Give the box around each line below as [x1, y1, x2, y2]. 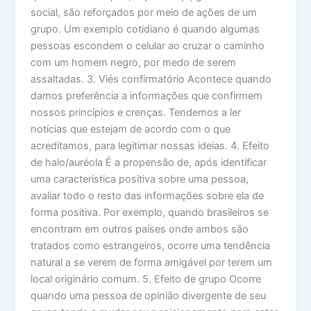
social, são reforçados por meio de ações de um [31, 6, 258, 19]
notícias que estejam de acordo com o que [31, 122, 231, 135]
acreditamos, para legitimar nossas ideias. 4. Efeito [31, 139, 270, 152]
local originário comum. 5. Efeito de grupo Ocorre [31, 272, 262, 285]
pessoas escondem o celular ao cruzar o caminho [31, 39, 265, 52]
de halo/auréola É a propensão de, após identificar [31, 155, 267, 169]
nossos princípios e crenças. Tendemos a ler [31, 106, 242, 119]
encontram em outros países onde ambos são [31, 222, 249, 235]
